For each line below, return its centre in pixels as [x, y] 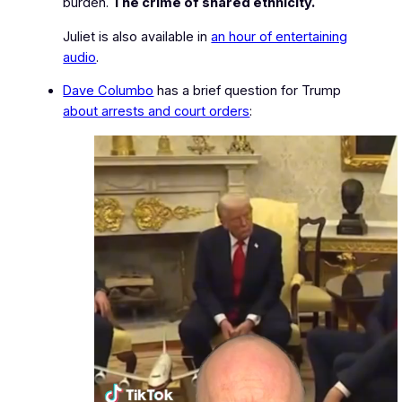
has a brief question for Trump [248, 91]
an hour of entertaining [280, 36]
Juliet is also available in [137, 36]
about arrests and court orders [157, 112]
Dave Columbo [109, 91]
